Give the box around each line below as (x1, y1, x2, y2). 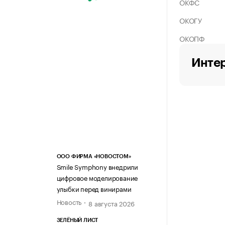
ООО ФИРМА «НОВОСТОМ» (56, 154, 131, 160)
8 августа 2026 (88, 198, 135, 208)
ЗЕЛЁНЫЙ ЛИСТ (56, 217, 98, 223)
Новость (56, 196, 82, 207)
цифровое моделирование (56, 172, 138, 183)
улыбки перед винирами (56, 183, 132, 194)
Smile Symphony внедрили (56, 161, 138, 172)
